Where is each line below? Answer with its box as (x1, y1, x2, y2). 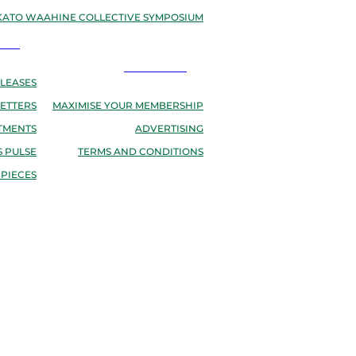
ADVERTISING (135, 122, 203, 137)
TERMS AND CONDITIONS (78, 145, 203, 160)
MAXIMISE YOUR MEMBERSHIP (52, 99, 203, 114)
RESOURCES (124, 60, 184, 75)
